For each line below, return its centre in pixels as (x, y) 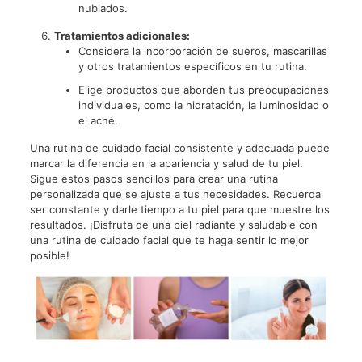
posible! (49, 255)
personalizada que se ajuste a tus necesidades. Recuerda (175, 194)
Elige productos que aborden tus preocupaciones (203, 89)
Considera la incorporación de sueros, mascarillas (202, 51)
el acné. (98, 120)
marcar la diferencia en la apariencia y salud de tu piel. (166, 163)
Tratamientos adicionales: (122, 35)
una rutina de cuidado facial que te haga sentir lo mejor (169, 240)
